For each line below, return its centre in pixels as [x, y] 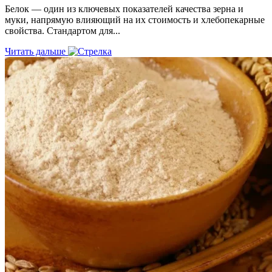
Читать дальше [36, 52]
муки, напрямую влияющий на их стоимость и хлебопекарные [135, 20]
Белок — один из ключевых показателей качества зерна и [124, 9]
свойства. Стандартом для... [63, 31]
